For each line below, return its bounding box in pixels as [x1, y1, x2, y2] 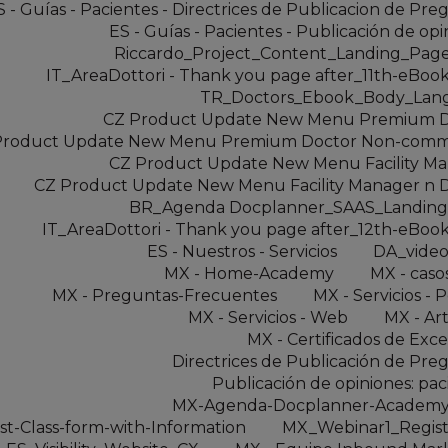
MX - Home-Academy [164, 263, 334, 283]
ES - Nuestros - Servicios [147, 241, 337, 261]
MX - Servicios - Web [188, 307, 348, 327]
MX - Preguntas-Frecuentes [52, 285, 277, 305]
